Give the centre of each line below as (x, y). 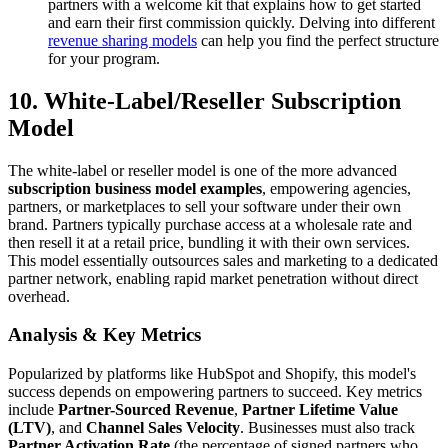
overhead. (39, 296)
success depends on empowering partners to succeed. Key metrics (215, 392)
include (33, 410)
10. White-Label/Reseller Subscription (204, 100)
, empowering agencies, (336, 188)
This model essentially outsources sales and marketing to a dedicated (223, 260)
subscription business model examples (135, 188)
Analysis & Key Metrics (104, 335)
